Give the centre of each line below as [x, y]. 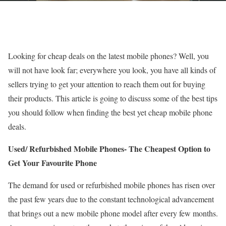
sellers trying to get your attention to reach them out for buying [107, 84]
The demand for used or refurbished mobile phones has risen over [111, 185]
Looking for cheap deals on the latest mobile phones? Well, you [108, 56]
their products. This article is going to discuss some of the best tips [113, 98]
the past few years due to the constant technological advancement [111, 199]
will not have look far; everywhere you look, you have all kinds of [112, 70]
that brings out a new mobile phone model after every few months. [113, 213]
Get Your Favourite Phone [52, 163]
